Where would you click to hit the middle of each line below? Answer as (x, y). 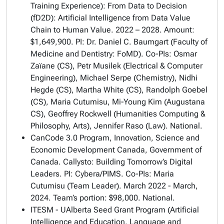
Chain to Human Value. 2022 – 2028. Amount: (112, 30)
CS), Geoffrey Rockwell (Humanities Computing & (118, 114)
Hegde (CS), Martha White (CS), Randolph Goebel (119, 90)
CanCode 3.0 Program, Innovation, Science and (115, 138)
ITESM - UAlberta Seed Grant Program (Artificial (115, 210)
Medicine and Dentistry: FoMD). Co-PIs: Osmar (114, 54)
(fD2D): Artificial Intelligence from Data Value (110, 18)
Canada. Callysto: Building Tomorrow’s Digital (111, 162)
